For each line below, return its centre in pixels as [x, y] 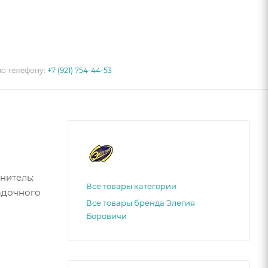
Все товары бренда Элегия [141, 202]
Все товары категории [131, 186]
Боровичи [106, 216]
